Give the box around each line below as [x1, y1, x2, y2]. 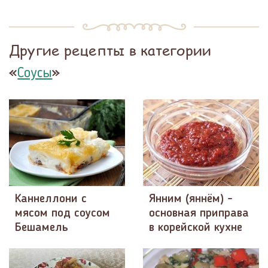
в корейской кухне [149, 222, 242, 234]
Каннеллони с [15, 193, 87, 206]
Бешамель [15, 222, 68, 234]
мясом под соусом [15, 208, 110, 220]
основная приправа [149, 208, 249, 220]
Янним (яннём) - [149, 193, 233, 206]
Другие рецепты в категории [9, 39, 212, 60]
